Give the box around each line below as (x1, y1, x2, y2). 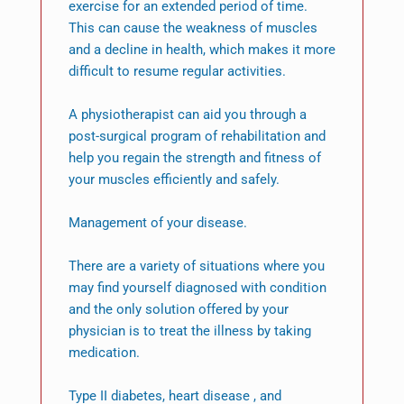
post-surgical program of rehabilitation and (68, 128, 326, 145)
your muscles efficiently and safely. (68, 171, 280, 188)
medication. (68, 344, 140, 362)
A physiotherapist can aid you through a (68, 106, 307, 124)
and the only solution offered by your (68, 301, 289, 318)
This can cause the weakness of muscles (68, 20, 317, 37)
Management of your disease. (68, 215, 247, 232)
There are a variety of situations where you (68, 258, 325, 275)
